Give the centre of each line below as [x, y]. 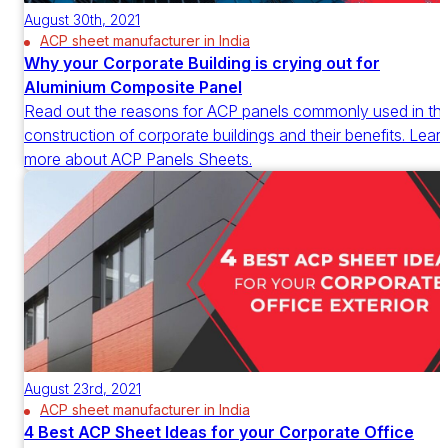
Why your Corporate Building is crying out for [202, 62]
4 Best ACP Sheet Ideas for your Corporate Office [219, 431]
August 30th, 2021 [82, 19]
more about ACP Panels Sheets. [138, 158]
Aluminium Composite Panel [133, 86]
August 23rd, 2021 [82, 388]
